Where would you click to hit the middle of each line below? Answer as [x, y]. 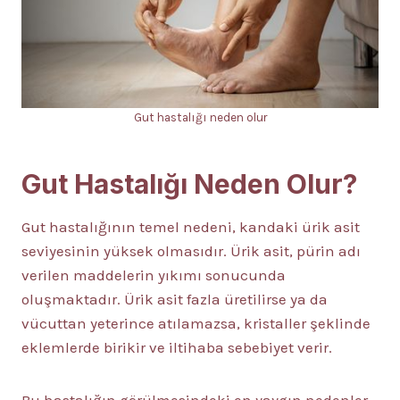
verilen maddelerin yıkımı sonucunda [154, 275]
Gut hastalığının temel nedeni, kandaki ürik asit [191, 227]
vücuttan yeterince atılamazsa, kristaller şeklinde [196, 324]
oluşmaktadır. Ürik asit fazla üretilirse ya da [175, 300]
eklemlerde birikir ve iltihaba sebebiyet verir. [177, 348]
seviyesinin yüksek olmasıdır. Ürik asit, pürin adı [191, 251]
